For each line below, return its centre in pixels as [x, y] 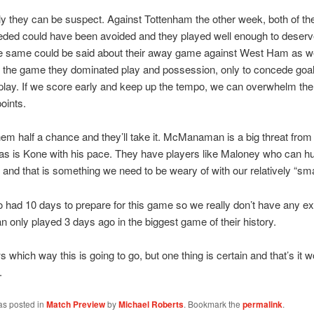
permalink [262, 304]
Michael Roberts [151, 304]
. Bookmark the [213, 303]
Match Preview [75, 304]
